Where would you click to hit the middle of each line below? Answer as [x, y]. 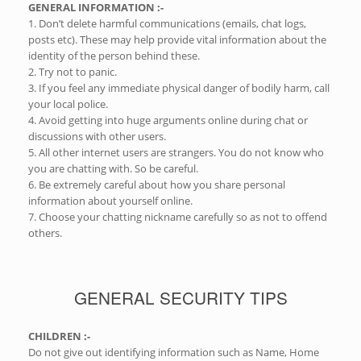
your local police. [68, 104]
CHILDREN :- [60, 336]
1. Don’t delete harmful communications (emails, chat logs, [167, 24]
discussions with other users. [97, 137]
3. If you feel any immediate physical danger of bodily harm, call [179, 88]
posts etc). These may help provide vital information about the [177, 40]
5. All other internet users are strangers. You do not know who [176, 153]
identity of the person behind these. [114, 56]
